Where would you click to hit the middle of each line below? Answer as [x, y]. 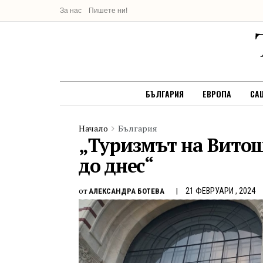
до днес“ [116, 166]
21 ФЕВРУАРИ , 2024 [220, 190]
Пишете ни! [108, 11]
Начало [93, 128]
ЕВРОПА [217, 94]
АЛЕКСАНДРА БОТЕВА [127, 191]
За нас [71, 11]
